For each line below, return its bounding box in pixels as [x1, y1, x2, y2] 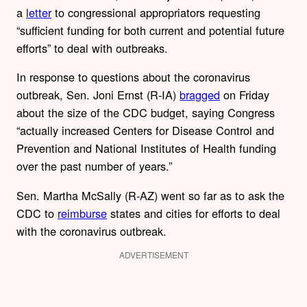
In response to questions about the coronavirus [16, 69, 250, 86]
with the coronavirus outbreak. [16, 222, 167, 239]
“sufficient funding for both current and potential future [16, 22, 284, 39]
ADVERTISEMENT [119, 248, 188, 260]
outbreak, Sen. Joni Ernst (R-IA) [16, 86, 180, 103]
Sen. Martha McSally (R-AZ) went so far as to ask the [16, 186, 284, 204]
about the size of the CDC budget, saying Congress [16, 104, 275, 121]
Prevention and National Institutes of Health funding [16, 140, 276, 157]
